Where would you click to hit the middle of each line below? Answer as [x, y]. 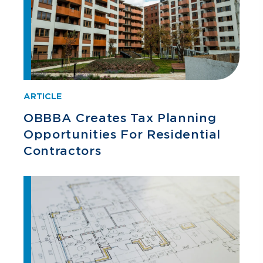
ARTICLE [43, 96]
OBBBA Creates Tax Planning [120, 118]
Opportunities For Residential [122, 134]
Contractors [63, 151]
